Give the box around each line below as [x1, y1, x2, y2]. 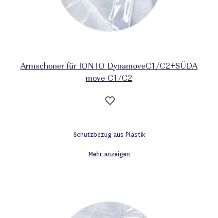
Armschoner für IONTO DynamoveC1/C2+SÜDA [20, 62, 198, 71]
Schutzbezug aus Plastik [73, 130, 145, 139]
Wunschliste [109, 111, 145, 119]
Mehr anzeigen [88, 150, 130, 158]
